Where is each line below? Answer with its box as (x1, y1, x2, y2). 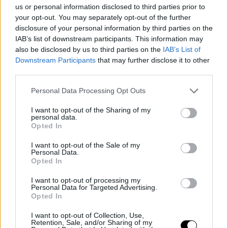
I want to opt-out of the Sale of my (31, 140, 140, 149)
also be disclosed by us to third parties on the (15, 45, 163, 53)
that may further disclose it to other (96, 55, 210, 64)
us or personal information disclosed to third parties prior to (15, 2, 205, 11)
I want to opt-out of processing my (31, 176, 140, 184)
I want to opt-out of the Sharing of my (31, 105, 151, 114)
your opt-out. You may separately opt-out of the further (15, 13, 191, 21)
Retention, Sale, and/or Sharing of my (31, 218, 152, 226)
